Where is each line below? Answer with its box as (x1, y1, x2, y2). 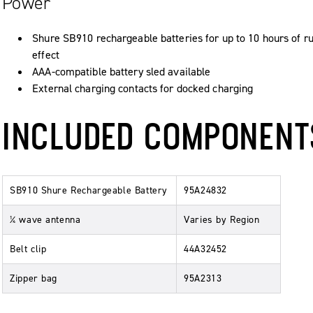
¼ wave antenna (10, 212, 81, 226)
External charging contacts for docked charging (32, 80, 254, 96)
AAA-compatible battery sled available (32, 64, 211, 79)
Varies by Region (184, 212, 260, 226)
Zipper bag (10, 271, 58, 285)
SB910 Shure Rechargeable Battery (10, 183, 168, 197)
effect (32, 47, 59, 62)
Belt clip (10, 242, 47, 256)
